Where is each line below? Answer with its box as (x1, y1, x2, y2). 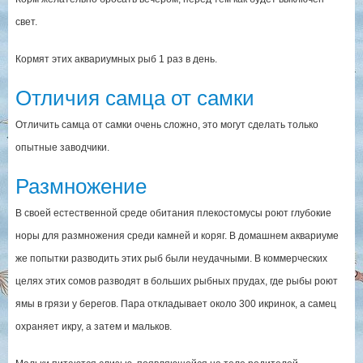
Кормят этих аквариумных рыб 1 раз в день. (15, 53, 217, 65)
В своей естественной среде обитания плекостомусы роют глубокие (15, 207, 331, 219)
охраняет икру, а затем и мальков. (15, 320, 172, 332)
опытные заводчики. (15, 141, 109, 153)
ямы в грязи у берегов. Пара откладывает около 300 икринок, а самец (15, 297, 336, 310)
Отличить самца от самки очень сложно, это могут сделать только (15, 118, 318, 130)
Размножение (15, 174, 147, 198)
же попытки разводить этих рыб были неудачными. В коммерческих (15, 252, 327, 264)
